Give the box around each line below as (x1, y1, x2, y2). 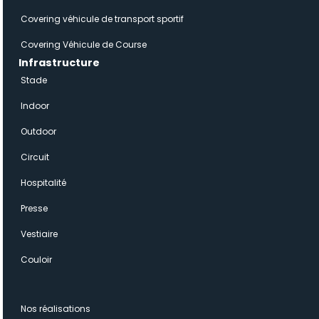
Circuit (21, 151, 49, 163)
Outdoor (21, 125, 56, 137)
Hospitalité (21, 177, 66, 189)
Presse (21, 202, 48, 214)
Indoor (21, 100, 49, 112)
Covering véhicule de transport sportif (21, 13, 184, 25)
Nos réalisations (21, 303, 90, 315)
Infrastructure (19, 56, 100, 70)
